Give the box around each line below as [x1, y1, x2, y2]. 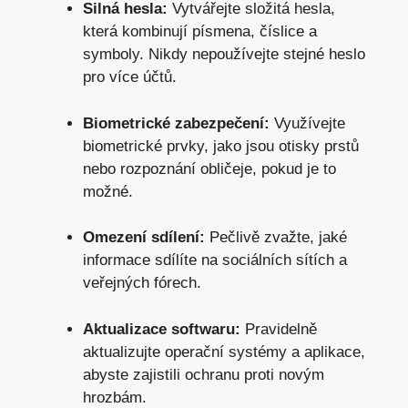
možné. [83, 182, 133, 200]
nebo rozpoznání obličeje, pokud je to [83, 159, 336, 178]
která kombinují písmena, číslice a [83, 23, 317, 41]
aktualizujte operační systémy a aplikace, [83, 342, 365, 361]
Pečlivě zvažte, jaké [205, 229, 347, 247]
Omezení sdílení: [83, 229, 205, 247]
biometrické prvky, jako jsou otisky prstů [83, 137, 359, 155]
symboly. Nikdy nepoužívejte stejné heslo [83, 46, 365, 64]
